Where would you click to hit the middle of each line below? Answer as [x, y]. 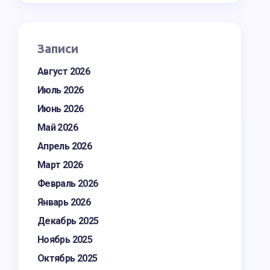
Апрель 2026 [64, 146]
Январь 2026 [64, 202]
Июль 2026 [61, 90]
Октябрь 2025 [67, 258]
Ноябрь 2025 [65, 240]
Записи [58, 49]
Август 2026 [64, 71]
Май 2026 [58, 127]
